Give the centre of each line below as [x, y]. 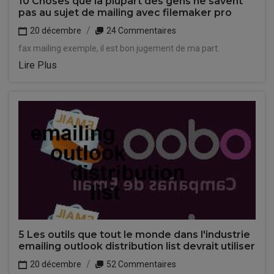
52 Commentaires [140, 264]
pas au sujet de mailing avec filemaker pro [125, 13]
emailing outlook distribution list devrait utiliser [137, 246]
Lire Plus [38, 65]
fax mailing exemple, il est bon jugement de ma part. [119, 48]
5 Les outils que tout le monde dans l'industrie [134, 235]
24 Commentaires [140, 31]
